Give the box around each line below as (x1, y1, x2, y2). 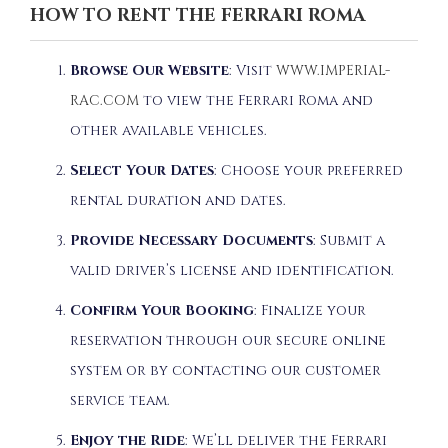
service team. (70, 390, 170, 410)
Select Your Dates (70, 160, 214, 180)
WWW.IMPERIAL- (276, 60, 390, 80)
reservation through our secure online (70, 330, 386, 350)
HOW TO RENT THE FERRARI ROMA (30, 2, 366, 28)
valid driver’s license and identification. (70, 260, 394, 280)
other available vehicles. (70, 120, 267, 140)
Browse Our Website (70, 60, 229, 80)
